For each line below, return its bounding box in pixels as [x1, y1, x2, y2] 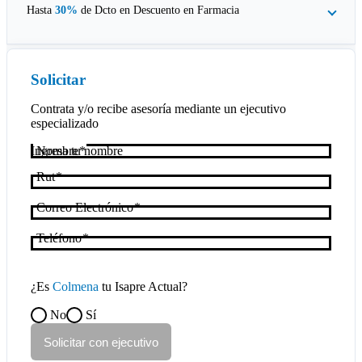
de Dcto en [78, 4, 133, 16]
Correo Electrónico [36, 200, 133, 214]
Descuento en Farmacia [133, 4, 239, 16]
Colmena [52, 279, 99, 293]
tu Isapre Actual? [98, 279, 187, 293]
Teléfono [36, 230, 82, 245]
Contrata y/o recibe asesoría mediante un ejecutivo [30, 101, 286, 116]
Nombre [36, 143, 78, 158]
